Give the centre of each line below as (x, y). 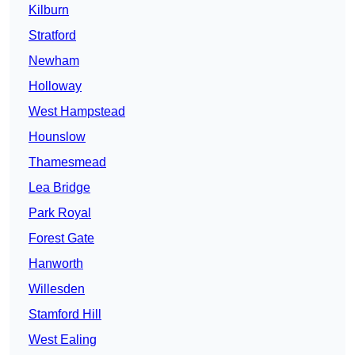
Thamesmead (67, 162)
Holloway (55, 86)
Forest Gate (61, 239)
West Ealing (63, 340)
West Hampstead (77, 112)
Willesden (57, 289)
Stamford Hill (65, 315)
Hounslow (57, 137)
